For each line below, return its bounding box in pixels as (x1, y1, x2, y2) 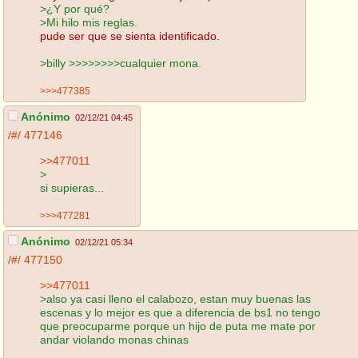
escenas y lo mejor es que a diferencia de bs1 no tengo (40, 305, 320, 319)
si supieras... (40, 181, 104, 194)
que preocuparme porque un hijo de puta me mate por (40, 319, 316, 332)
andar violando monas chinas (40, 332, 189, 346)
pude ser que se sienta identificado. (40, 29, 220, 42)
